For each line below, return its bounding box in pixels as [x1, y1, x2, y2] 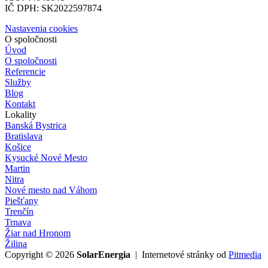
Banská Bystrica [5, 120, 66, 130]
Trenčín [5, 206, 33, 217]
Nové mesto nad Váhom [5, 184, 97, 195]
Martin [5, 163, 30, 173]
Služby [5, 77, 31, 87]
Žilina [5, 238, 27, 249]
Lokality [5, 109, 36, 120]
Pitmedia [229, 249, 261, 260]
